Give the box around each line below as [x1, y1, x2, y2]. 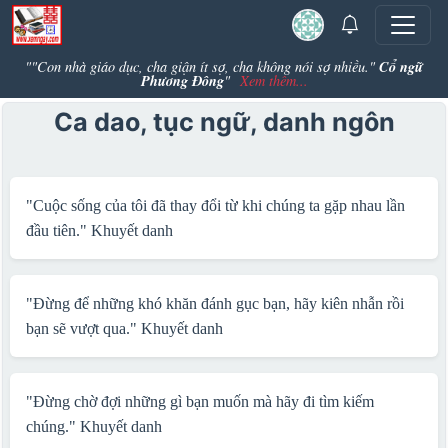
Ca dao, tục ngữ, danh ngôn [53, 107, 395, 137]
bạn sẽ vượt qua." [25, 320, 141, 337]
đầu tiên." [25, 222, 91, 239]
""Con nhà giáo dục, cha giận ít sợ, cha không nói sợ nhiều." [25, 57, 379, 76]
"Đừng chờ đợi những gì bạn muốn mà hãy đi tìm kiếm [25, 393, 374, 410]
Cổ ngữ [379, 56, 423, 77]
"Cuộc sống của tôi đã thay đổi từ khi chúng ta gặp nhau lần [25, 197, 405, 214]
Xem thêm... [239, 71, 308, 90]
